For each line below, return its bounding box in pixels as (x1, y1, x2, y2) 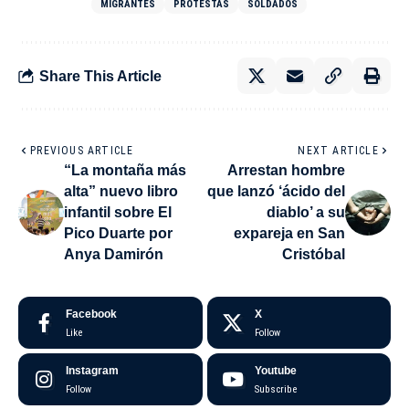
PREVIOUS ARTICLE (30, 144, 134, 158)
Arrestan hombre (227, 163, 345, 179)
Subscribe (254, 383, 297, 396)
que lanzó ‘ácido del (207, 184, 345, 200)
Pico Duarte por (64, 225, 173, 242)
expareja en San (234, 225, 345, 242)
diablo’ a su (267, 204, 345, 221)
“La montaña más (64, 163, 186, 179)
